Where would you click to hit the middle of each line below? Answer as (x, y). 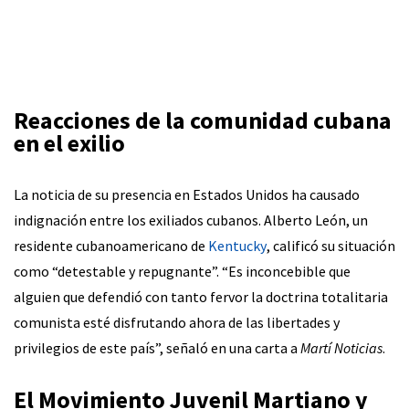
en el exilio (69, 142)
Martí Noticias (341, 347)
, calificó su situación (331, 245)
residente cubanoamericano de (111, 245)
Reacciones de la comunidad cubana (203, 120)
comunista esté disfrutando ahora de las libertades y (177, 322)
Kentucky (237, 245)
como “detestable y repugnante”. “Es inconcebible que (182, 271)
